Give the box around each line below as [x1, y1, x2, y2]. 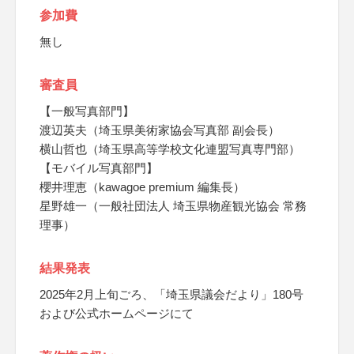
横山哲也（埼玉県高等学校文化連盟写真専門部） [40, 142, 300, 156]
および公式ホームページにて [40, 307, 194, 320]
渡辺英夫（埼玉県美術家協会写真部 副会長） [40, 123, 280, 137]
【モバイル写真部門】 [40, 161, 158, 175]
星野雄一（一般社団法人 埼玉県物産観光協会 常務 [40, 199, 307, 213]
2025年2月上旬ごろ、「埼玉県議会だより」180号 [40, 288, 303, 301]
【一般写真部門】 [40, 104, 134, 118]
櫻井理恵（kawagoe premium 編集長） [40, 180, 245, 194]
